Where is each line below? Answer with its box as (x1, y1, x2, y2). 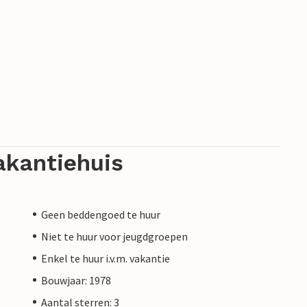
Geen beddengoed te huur (41, 207, 160, 221)
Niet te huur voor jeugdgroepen (41, 229, 188, 243)
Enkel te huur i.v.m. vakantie (41, 251, 170, 265)
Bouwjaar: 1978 (41, 273, 111, 287)
